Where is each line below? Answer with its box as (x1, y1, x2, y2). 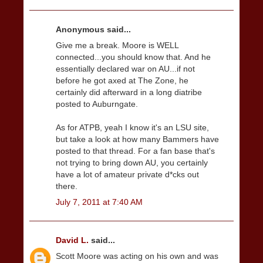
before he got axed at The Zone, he (56, 76, 188, 86)
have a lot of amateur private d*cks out (56, 170, 199, 180)
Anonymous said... (56, 24, 131, 34)
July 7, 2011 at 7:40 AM (56, 197, 143, 207)
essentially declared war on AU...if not (56, 64, 195, 74)
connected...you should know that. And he (56, 52, 211, 62)
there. (56, 181, 77, 191)
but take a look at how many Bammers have (56, 134, 219, 144)
